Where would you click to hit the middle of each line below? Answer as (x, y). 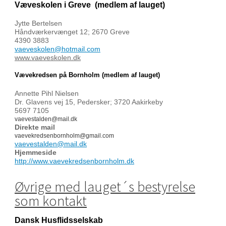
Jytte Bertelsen (39, 23)
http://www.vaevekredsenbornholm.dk (74, 161)
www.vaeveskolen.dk (48, 58)
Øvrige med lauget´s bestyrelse (105, 187)
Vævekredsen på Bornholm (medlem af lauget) (87, 75)
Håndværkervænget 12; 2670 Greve (73, 32)
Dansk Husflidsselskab (59, 220)
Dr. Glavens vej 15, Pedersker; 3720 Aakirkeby (90, 102)
